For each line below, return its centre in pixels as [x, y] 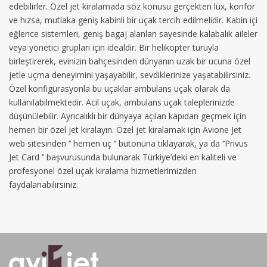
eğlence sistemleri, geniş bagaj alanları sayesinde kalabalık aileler [133, 34]
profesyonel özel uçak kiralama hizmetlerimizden [103, 171]
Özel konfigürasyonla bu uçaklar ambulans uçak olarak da [119, 89]
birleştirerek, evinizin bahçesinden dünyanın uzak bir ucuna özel [130, 61]
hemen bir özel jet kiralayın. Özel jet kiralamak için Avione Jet [125, 130]
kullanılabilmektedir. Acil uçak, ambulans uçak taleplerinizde [122, 103]
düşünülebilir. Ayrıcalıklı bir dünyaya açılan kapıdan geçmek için [128, 116]
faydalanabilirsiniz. [44, 185]
